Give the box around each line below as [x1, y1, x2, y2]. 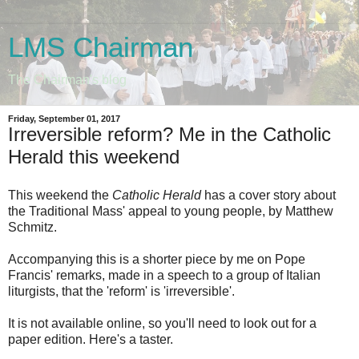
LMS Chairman [8, 32, 193, 63]
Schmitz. [8, 220, 57, 234]
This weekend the [8, 188, 112, 202]
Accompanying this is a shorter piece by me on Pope [8, 252, 305, 266]
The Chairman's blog [8, 73, 127, 87]
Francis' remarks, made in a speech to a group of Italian [8, 268, 321, 282]
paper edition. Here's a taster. [8, 332, 173, 346]
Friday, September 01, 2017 [8, 114, 120, 123]
